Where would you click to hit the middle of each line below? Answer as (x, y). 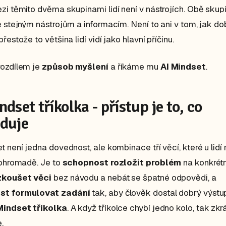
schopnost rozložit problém (122, 162)
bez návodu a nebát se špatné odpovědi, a (134, 177)
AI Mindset (183, 66)
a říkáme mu (134, 66)
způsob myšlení (75, 66)
